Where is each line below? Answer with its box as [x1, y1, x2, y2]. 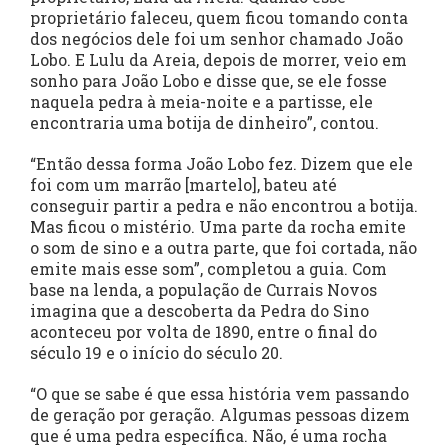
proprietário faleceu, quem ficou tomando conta [30, 7, 408, 29]
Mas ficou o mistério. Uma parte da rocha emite [30, 216, 406, 238]
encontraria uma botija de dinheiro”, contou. [30, 112, 379, 134]
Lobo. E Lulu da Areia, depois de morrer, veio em [30, 49, 407, 71]
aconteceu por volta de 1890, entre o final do [30, 321, 377, 343]
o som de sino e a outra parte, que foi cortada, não [30, 237, 417, 259]
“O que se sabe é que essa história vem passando [30, 383, 409, 405]
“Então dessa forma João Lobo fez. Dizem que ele [30, 153, 413, 175]
